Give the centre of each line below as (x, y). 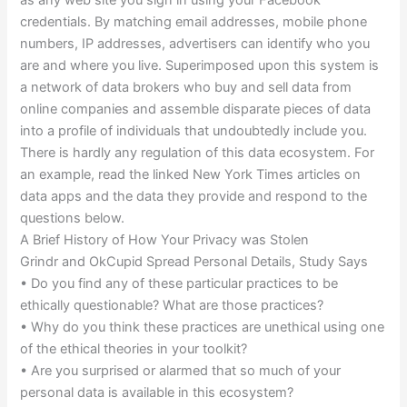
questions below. (73, 218)
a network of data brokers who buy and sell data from (186, 88)
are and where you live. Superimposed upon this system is (200, 66)
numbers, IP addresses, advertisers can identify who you (195, 44)
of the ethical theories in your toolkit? (134, 349)
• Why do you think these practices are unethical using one (203, 328)
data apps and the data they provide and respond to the (194, 197)
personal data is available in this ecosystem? (157, 393)
